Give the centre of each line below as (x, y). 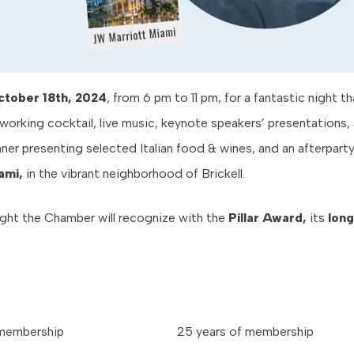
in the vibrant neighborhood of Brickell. (134, 174)
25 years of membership (245, 332)
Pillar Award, (267, 218)
